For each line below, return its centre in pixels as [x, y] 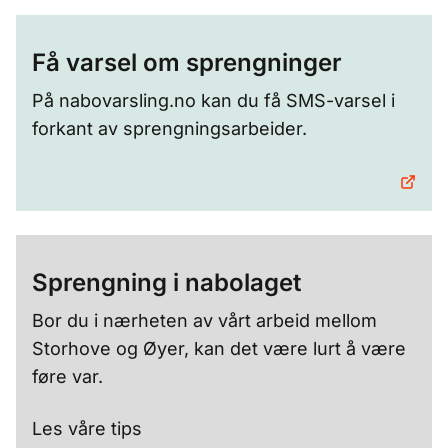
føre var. [67, 376]
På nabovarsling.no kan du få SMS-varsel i [213, 100]
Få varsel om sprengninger [187, 62]
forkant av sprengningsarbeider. [169, 128]
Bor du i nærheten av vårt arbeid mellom [204, 320]
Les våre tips [87, 428]
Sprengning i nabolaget [166, 282]
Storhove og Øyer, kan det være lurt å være [219, 348]
